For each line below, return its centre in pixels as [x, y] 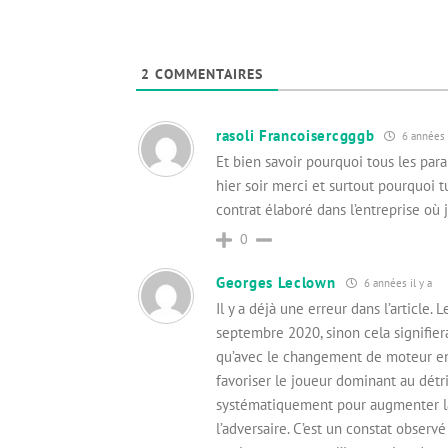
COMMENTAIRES [206, 74]
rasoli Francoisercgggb [295, 135]
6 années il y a [396, 283]
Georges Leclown [276, 282]
